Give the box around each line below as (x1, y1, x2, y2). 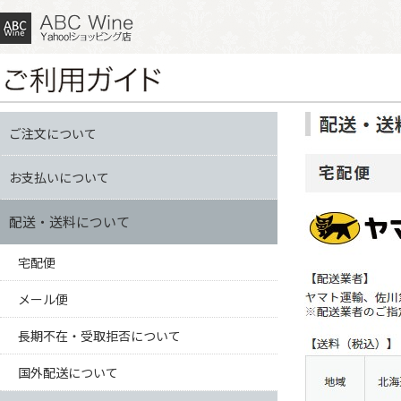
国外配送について (18, 363, 118, 381)
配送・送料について (9, 212, 130, 231)
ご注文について (9, 124, 97, 142)
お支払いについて (9, 168, 109, 186)
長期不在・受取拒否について (18, 327, 181, 345)
